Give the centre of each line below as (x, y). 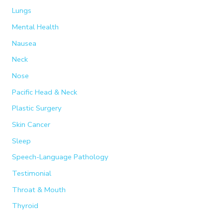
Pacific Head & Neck (44, 92)
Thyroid (25, 206)
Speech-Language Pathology (60, 157)
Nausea (24, 43)
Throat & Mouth (39, 189)
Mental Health (35, 27)
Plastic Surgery (37, 108)
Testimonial (31, 173)
